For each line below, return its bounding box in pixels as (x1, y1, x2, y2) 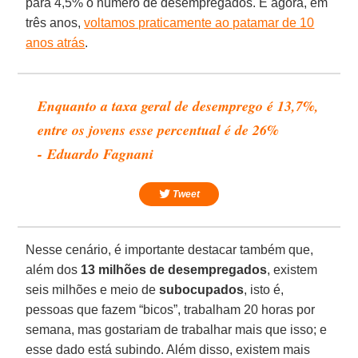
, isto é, (244, 282, 284, 296)
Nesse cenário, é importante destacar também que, (26, 242, 314, 257)
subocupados (159, 282, 245, 296)
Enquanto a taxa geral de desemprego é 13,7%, (38, 95, 320, 116)
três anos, (26, 15, 85, 30)
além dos (26, 262, 82, 276)
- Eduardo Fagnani (38, 143, 154, 164)
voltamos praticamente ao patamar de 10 (84, 15, 315, 30)
